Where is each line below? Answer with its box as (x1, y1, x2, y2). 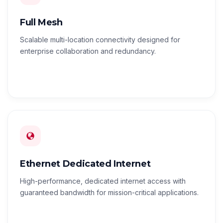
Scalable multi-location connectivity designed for (20, 35, 180, 44)
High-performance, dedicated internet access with (20, 177, 186, 186)
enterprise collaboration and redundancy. (20, 47, 156, 56)
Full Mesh (20, 17, 63, 28)
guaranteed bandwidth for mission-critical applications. (20, 188, 199, 197)
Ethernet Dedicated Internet (20, 158, 151, 170)
